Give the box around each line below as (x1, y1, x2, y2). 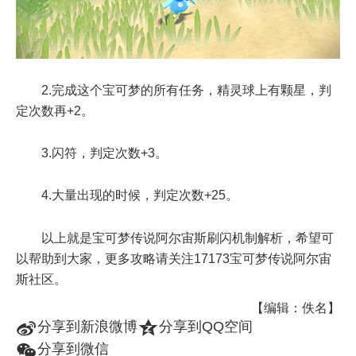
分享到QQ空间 (159, 319, 253, 335)
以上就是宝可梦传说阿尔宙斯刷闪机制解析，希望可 (41, 230, 334, 245)
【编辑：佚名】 (251, 301, 340, 315)
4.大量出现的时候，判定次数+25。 (41, 188, 238, 203)
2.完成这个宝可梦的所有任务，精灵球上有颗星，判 (41, 83, 331, 98)
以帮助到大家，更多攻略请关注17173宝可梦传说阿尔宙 (16, 251, 331, 265)
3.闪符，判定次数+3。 (41, 146, 168, 161)
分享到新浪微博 (37, 319, 137, 335)
